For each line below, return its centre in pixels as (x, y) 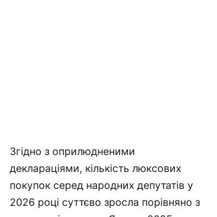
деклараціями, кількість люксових (95, 169)
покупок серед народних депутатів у (101, 186)
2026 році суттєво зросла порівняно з (105, 202)
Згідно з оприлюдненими (72, 152)
